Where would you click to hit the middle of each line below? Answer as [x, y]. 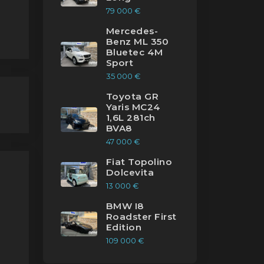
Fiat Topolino [139, 162]
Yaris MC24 [133, 107]
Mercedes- [132, 31]
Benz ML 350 [138, 42]
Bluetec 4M [135, 52]
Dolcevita [130, 173]
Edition [124, 227]
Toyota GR [133, 97]
